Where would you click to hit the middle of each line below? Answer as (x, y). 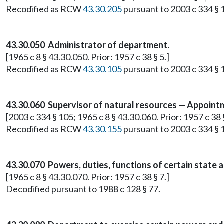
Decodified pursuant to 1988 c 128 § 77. (83, 189)
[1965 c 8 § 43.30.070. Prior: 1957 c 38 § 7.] (88, 177)
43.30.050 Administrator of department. (88, 45)
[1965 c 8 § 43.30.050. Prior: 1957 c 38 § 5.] (88, 57)
